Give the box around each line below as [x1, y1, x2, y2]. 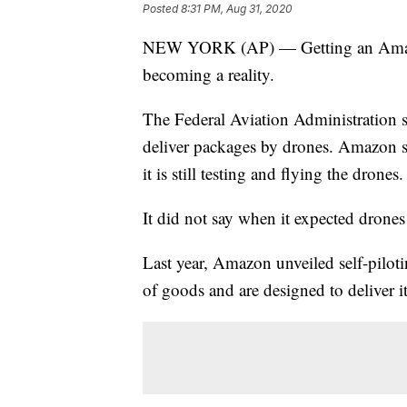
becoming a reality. [143, 63, 274, 86]
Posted [143, 2, 181, 16]
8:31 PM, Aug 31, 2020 [181, 2, 293, 16]
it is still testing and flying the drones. [143, 162, 403, 185]
